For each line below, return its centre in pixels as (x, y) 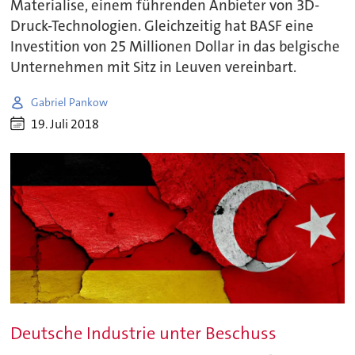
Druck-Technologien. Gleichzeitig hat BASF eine (162, 27)
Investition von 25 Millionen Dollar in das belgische (176, 47)
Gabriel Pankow (70, 102)
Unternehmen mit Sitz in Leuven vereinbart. (154, 68)
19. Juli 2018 (65, 124)
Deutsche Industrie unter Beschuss (144, 333)
